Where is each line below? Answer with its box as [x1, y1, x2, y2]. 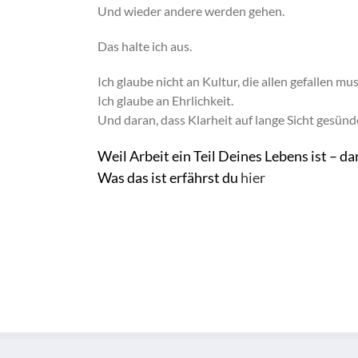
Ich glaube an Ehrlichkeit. [97, 93, 233, 108]
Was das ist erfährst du [97, 169, 241, 186]
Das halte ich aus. [97, 38, 192, 54]
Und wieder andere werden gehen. [97, 3, 284, 18]
